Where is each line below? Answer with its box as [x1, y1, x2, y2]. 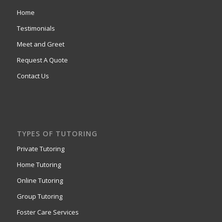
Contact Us [16, 71, 49, 81]
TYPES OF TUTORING [16, 129, 98, 139]
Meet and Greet [16, 40, 64, 49]
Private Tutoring [16, 144, 64, 154]
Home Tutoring [16, 160, 61, 169]
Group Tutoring [16, 192, 62, 201]
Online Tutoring [16, 176, 63, 185]
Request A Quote [16, 55, 68, 65]
